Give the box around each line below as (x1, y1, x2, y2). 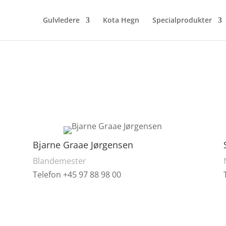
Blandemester (32, 155, 86, 167)
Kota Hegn (102, 15, 139, 25)
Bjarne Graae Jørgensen (32, 139, 133, 151)
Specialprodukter (152, 15, 212, 25)
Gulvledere (42, 15, 80, 25)
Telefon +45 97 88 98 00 (32, 169, 121, 181)
